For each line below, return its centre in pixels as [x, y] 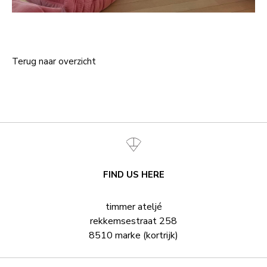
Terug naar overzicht [54, 61]
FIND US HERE [133, 175]
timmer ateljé [133, 207]
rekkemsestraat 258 [133, 221]
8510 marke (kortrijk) [133, 235]
